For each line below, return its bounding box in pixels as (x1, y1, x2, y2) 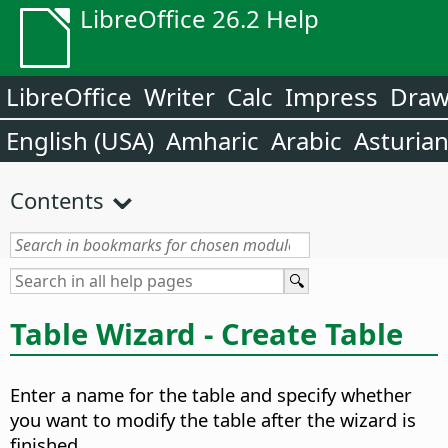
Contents (10, 185, 104, 215)
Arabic (271, 124, 342, 157)
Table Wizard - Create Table (10, 313, 403, 354)
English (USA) (6, 124, 154, 157)
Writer (144, 80, 215, 113)
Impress (285, 80, 378, 113)
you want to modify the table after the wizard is (10, 407, 416, 433)
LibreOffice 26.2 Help (80, 2, 319, 35)
